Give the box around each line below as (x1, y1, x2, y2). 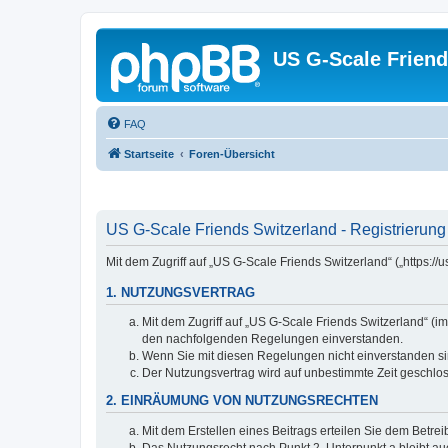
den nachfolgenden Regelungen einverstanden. (142, 332, 403, 347)
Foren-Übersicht (189, 148, 275, 160)
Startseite (124, 148, 174, 160)
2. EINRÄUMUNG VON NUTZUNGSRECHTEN (106, 394, 378, 409)
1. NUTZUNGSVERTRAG (106, 285, 255, 300)
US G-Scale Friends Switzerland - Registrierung (106, 220, 446, 238)
